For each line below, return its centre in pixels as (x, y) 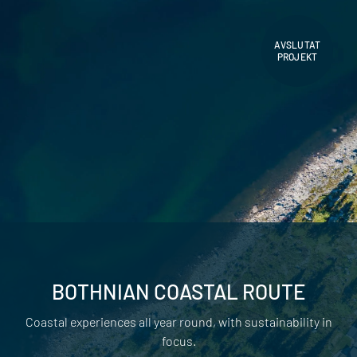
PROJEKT (297, 57)
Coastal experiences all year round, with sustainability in (178, 321)
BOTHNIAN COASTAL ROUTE (178, 291)
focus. (178, 340)
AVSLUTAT (297, 45)
